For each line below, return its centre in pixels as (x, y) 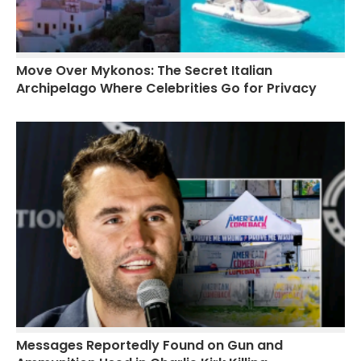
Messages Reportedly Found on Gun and (149, 346)
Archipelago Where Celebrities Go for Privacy (166, 88)
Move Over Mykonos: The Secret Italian (144, 70)
